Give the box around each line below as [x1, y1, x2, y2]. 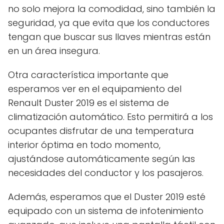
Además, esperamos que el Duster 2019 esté [8, 190, 205, 203]
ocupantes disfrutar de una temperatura [8, 124, 194, 137]
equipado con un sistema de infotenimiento [8, 204, 203, 217]
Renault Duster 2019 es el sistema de [8, 96, 169, 109]
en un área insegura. [8, 44, 100, 57]
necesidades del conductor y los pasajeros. [8, 166, 203, 179]
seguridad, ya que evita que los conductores [8, 16, 209, 29]
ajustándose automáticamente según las [8, 152, 195, 165]
